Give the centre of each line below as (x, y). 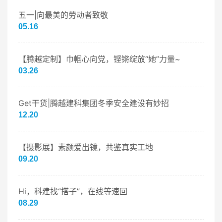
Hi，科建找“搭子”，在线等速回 (73, 192)
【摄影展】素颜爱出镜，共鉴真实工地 (85, 147)
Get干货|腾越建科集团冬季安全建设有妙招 (93, 103)
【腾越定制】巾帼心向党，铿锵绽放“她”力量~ (99, 59)
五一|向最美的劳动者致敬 (63, 15)
